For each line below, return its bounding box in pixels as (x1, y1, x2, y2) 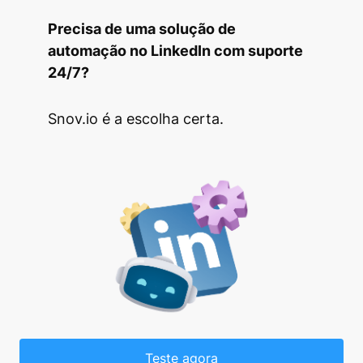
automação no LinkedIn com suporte (48, 41, 303, 59)
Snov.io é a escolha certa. (48, 109, 224, 127)
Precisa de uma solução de (48, 19, 236, 37)
